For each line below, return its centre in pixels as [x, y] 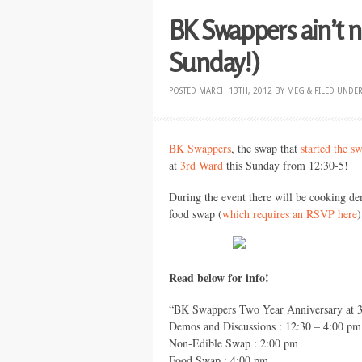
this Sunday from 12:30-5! [286, 165]
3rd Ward [202, 165]
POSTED [184, 91]
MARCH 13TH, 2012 [236, 91]
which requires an [264, 213]
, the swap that [266, 148]
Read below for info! [219, 278]
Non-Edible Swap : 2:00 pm [234, 343]
